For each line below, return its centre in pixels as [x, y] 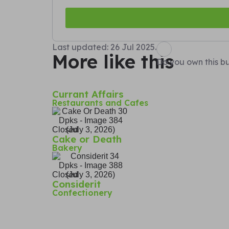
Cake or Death [87, 139]
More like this [113, 61]
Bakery [67, 147]
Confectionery [82, 192]
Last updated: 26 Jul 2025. [104, 47]
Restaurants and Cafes [100, 102]
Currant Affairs [88, 94]
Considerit [76, 184]
